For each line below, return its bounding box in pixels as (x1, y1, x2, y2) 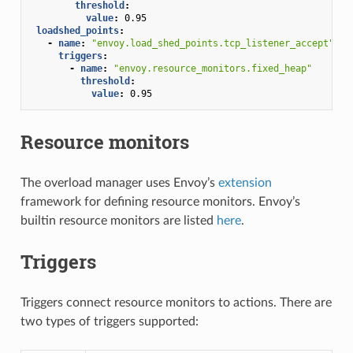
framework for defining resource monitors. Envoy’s (20, 195, 300, 208)
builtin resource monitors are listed (20, 214, 217, 227)
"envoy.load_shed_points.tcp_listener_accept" (91, 37, 334, 49)
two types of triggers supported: (20, 314, 199, 328)
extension (217, 176, 272, 189)
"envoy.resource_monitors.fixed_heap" (113, 62, 312, 74)
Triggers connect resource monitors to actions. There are (20, 295, 332, 309)
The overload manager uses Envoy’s (20, 176, 218, 189)
